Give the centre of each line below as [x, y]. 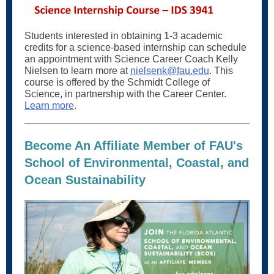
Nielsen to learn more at [77, 71]
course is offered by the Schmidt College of [117, 82]
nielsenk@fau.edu [170, 71]
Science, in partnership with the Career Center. [125, 94]
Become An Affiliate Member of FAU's [134, 146]
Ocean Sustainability [85, 180]
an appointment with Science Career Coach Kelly [131, 59]
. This [221, 71]
